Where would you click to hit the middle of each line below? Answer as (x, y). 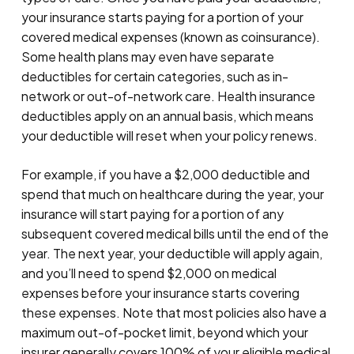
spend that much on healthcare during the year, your (172, 194)
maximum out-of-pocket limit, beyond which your (164, 333)
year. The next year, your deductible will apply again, (171, 254)
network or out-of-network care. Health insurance (168, 96)
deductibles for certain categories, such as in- (154, 77)
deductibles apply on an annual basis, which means (167, 116)
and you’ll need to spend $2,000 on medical (149, 273)
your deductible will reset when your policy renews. (169, 136)
